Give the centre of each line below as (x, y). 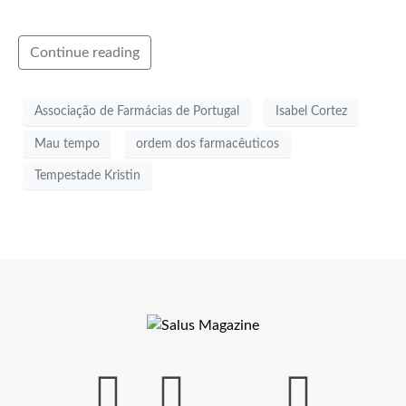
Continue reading (85, 52)
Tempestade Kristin (87, 175)
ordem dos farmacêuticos (208, 144)
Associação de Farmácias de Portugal (137, 112)
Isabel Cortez (311, 112)
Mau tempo (67, 144)
